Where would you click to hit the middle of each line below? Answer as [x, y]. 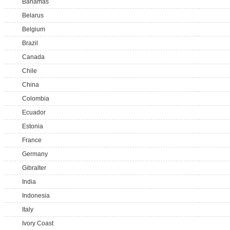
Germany [35, 154]
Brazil [30, 43]
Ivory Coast [38, 223]
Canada [33, 57]
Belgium [34, 29]
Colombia [36, 99]
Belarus [33, 15]
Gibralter [34, 168]
